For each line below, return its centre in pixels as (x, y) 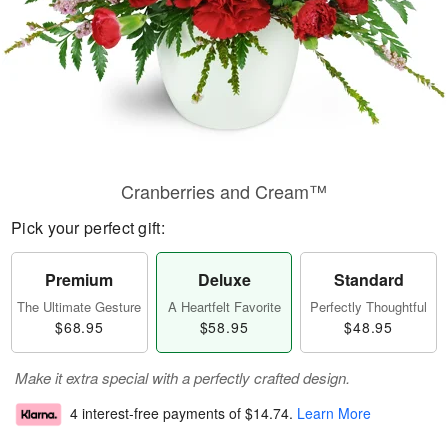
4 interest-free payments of (157, 413)
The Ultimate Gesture (79, 306)
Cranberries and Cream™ (224, 191)
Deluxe (224, 279)
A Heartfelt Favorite (224, 306)
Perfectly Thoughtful (369, 306)
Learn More (334, 413)
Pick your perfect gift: (88, 227)
